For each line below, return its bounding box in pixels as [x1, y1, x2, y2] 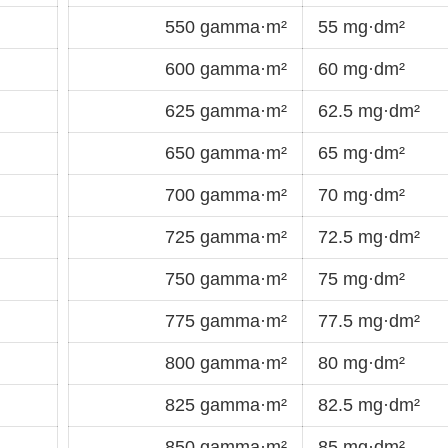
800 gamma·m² [165, 352, 287, 373]
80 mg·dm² [318, 352, 405, 373]
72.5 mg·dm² [318, 226, 420, 247]
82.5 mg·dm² [318, 394, 420, 415]
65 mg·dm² [318, 142, 405, 163]
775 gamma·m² [165, 310, 287, 331]
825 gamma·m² [165, 394, 287, 415]
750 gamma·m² [165, 268, 287, 289]
